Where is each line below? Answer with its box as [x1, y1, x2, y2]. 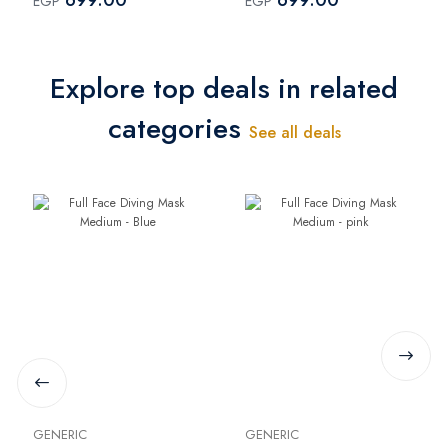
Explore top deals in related [50, 67, 398, 109]
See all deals [248, 120, 341, 144]
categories [107, 107, 249, 149]
